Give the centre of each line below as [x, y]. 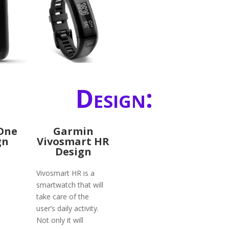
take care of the [63, 196]
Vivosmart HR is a [66, 173]
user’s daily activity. [68, 208]
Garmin [73, 131]
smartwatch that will [70, 185]
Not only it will [60, 220]
